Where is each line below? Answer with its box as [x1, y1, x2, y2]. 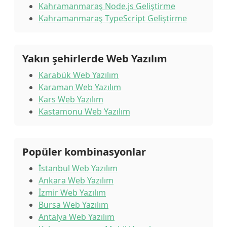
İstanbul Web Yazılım [39, 163, 118, 174]
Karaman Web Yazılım [39, 82, 121, 93]
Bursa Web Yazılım [39, 199, 108, 210]
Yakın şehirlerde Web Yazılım [22, 52, 167, 65]
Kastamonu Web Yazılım [39, 106, 130, 117]
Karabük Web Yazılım [39, 69, 119, 81]
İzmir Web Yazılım [39, 187, 106, 198]
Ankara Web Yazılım [39, 175, 113, 186]
